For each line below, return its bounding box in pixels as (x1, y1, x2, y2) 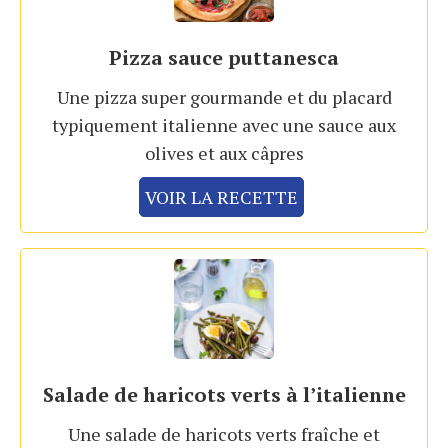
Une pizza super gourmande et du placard (56, 85, 392, 110)
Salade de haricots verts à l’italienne (42, 381, 406, 409)
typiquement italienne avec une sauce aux (52, 113, 396, 138)
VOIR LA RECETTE (145, 185, 298, 210)
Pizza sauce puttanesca (109, 44, 339, 72)
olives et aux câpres (144, 141, 304, 166)
